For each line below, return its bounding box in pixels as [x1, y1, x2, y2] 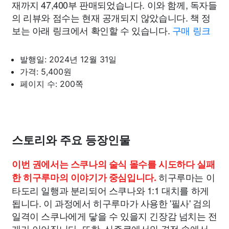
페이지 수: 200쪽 [20, 79, 83, 89]
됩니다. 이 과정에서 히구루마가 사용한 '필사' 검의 [12, 196, 211, 210]
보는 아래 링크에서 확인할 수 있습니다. [12, 24, 172, 37]
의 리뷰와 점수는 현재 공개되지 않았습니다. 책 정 [12, 11, 211, 25]
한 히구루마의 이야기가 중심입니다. [12, 171, 156, 185]
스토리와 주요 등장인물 [12, 134, 130, 147]
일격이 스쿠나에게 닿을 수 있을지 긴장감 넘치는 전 [12, 209, 217, 223]
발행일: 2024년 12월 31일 [20, 54, 117, 65]
